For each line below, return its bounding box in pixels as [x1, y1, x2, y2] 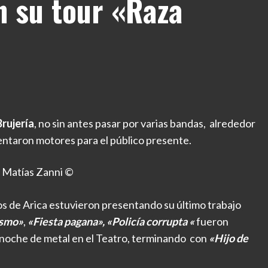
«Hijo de [209, 231, 248, 245]
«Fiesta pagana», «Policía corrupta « [26, 214, 194, 228]
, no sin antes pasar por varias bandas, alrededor [34, 117, 255, 130]
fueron [194, 214, 229, 228]
